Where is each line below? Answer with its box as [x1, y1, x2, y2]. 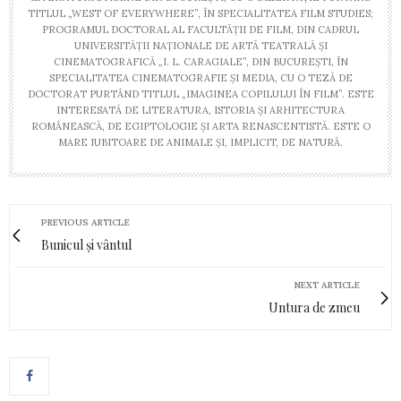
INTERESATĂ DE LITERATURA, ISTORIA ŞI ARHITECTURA [56, 103, 345, 116]
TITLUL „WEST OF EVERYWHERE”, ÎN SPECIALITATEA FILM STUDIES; [28, 6, 373, 20]
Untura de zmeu [269, 298, 360, 316]
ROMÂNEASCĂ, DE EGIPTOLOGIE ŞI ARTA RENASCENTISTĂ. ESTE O [30, 119, 371, 132]
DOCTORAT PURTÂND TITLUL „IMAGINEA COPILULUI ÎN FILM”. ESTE [27, 87, 374, 100]
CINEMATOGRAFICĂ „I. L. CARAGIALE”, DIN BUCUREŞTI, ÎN [53, 55, 348, 68]
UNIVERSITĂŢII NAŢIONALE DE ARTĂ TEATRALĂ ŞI [73, 38, 328, 52]
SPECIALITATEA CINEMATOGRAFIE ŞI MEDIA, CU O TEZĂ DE [48, 71, 353, 84]
